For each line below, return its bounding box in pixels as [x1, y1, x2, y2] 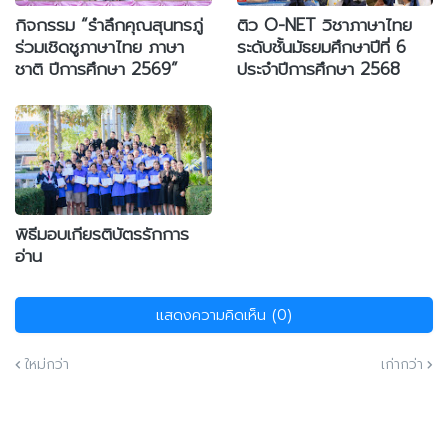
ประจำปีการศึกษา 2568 [236, 55, 400, 82]
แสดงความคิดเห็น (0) [156, 303, 292, 326]
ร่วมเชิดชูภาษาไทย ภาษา [15, 33, 184, 60]
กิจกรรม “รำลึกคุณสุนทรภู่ [15, 11, 203, 38]
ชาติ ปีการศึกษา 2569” [15, 55, 178, 82]
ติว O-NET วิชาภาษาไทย [236, 11, 412, 38]
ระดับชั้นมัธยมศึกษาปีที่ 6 [236, 33, 406, 60]
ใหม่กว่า [25, 353, 69, 375]
